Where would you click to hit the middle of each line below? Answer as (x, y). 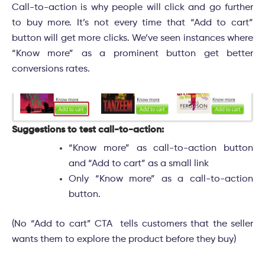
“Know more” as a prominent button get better (132, 54)
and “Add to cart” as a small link (139, 164)
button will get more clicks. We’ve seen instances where (132, 38)
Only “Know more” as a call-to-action (161, 180)
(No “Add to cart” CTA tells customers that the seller (132, 224)
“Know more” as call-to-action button (161, 149)
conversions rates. (51, 69)
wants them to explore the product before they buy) (124, 240)
